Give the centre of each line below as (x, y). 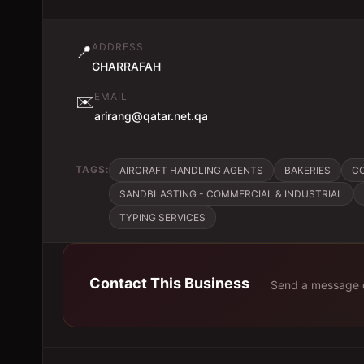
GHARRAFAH (126, 66)
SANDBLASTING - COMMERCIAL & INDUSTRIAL (231, 194)
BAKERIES (308, 170)
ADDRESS (118, 47)
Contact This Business (169, 283)
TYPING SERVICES (162, 217)
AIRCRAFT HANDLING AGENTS (191, 170)
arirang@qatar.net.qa (151, 116)
